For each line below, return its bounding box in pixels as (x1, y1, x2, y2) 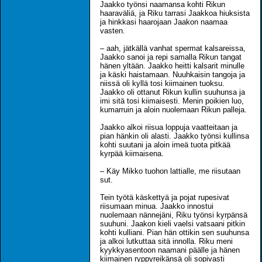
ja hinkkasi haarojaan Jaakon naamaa (100, 17, 227, 26)
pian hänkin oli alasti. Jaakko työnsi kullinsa (100, 131, 249, 140)
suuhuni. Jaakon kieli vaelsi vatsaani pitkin (100, 219, 245, 228)
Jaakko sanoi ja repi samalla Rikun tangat (100, 52, 242, 61)
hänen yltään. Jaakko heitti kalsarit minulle (100, 61, 244, 70)
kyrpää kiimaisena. (100, 149, 164, 158)
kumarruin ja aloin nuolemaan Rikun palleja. (100, 105, 247, 114)
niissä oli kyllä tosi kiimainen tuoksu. (100, 78, 225, 88)
